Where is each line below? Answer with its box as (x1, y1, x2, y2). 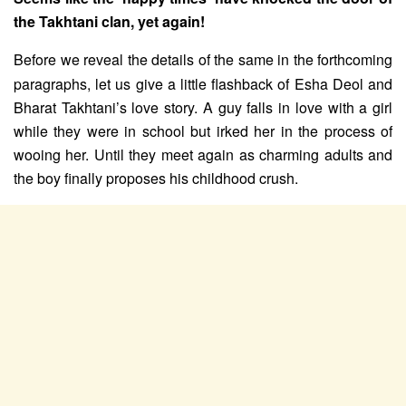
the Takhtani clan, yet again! (14, 10, 205, 32)
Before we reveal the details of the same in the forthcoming (14, 48, 392, 70)
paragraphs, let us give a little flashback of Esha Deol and (14, 72, 392, 94)
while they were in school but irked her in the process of (14, 120, 392, 141)
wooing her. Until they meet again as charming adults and (14, 143, 392, 165)
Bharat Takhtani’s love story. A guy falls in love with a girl (14, 96, 392, 118)
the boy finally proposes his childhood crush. (14, 167, 298, 188)
